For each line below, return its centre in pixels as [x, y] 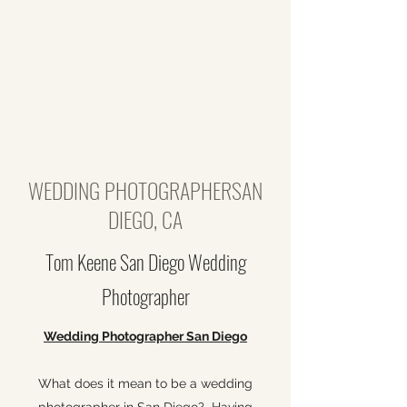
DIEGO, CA [145, 219]
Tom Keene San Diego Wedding [145, 262]
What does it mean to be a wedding [145, 383]
